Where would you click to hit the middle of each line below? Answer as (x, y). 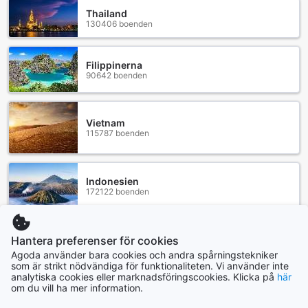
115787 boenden (118, 133)
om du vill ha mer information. (77, 288)
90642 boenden (117, 75)
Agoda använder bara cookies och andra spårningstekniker (144, 255)
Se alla (154, 265)
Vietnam (106, 123)
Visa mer (154, 234)
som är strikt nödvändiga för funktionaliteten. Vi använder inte (150, 266)
